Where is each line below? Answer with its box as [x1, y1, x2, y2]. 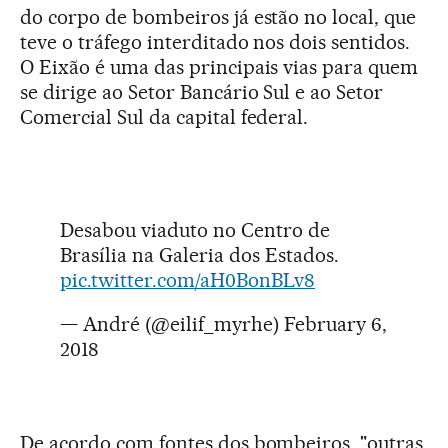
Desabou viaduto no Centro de [60, 218, 330, 243]
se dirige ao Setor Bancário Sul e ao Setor [20, 80, 384, 105]
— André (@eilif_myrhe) [60, 312, 284, 337]
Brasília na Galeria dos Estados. [60, 243, 339, 268]
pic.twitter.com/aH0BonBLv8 [60, 268, 315, 293]
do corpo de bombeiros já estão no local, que [20, 5, 417, 30]
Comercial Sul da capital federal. [20, 105, 309, 130]
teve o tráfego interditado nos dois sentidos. [20, 30, 411, 55]
